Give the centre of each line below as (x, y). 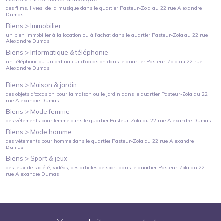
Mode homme (51, 131)
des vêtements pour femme (38, 120)
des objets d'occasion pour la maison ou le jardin (63, 94)
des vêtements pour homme (39, 141)
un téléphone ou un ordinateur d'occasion (56, 61)
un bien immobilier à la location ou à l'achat (59, 35)
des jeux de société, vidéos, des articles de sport (62, 167)
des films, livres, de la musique (43, 8)
